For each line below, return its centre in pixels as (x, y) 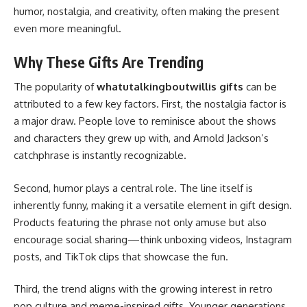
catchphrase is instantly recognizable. (100, 156)
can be (260, 87)
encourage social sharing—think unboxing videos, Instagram (153, 239)
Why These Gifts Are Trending (109, 62)
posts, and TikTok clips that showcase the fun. (121, 256)
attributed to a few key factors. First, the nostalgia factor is (150, 104)
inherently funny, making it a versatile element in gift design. (153, 205)
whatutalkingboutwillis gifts (170, 87)
